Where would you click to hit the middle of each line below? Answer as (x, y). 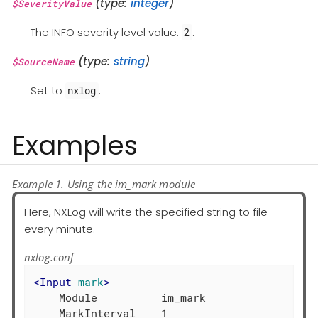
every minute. (60, 229)
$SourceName (43, 62)
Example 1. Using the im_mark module (104, 183)
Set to (48, 91)
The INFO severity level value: (106, 33)
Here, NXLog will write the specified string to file (146, 212)
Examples (75, 145)
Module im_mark (120, 298)
